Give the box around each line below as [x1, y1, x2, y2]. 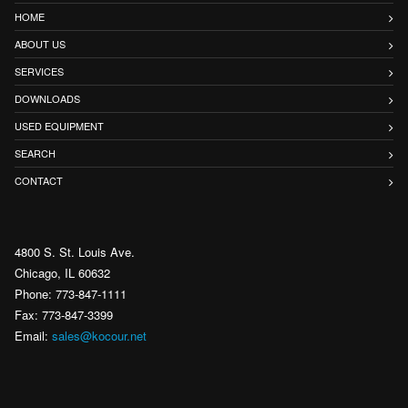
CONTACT [15, 173, 63, 189]
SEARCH [15, 146, 56, 161]
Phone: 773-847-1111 [15, 285, 127, 303]
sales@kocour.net [52, 327, 147, 345]
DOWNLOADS [15, 91, 80, 107]
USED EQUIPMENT [15, 118, 104, 134]
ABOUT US [15, 36, 66, 52]
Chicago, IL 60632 [15, 264, 110, 282]
